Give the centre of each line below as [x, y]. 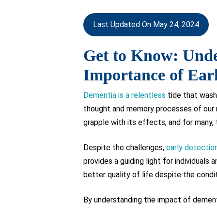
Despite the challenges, [125, 147]
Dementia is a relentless [124, 95]
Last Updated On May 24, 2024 [146, 24]
